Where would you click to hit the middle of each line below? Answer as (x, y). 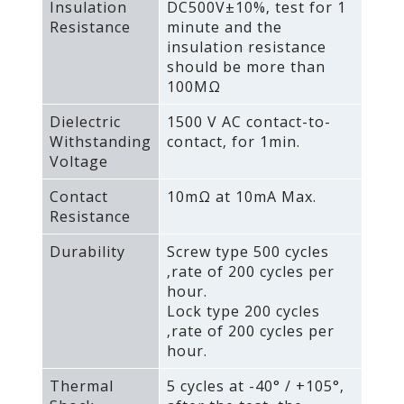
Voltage (78, 161)
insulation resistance (246, 46)
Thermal (81, 386)
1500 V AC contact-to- (248, 121)
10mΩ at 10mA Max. (241, 196)
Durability (87, 251)
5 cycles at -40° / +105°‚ (255, 386)
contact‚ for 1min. (233, 141)
